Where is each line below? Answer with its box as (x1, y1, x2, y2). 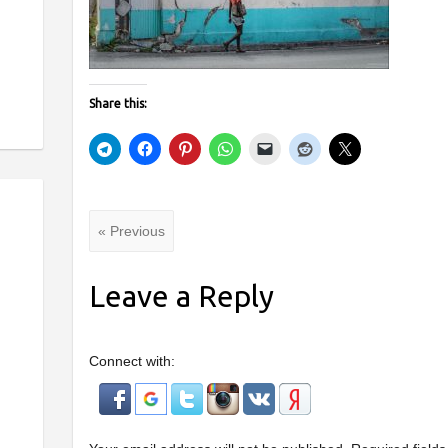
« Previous (97, 222, 165, 239)
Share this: (88, 97, 147, 111)
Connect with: (88, 352, 175, 369)
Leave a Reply (88, 278, 274, 313)
